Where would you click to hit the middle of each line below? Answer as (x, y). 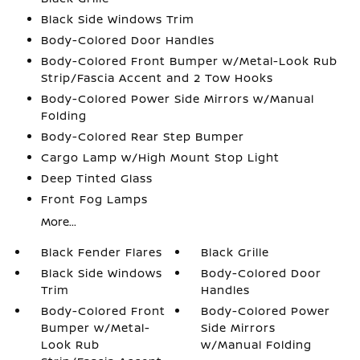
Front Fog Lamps (94, 199)
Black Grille (235, 252)
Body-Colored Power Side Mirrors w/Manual (177, 98)
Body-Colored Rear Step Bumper (142, 136)
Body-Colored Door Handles (127, 40)
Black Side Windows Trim (117, 19)
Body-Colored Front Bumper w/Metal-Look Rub (189, 61)
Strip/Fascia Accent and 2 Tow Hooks (157, 78)
